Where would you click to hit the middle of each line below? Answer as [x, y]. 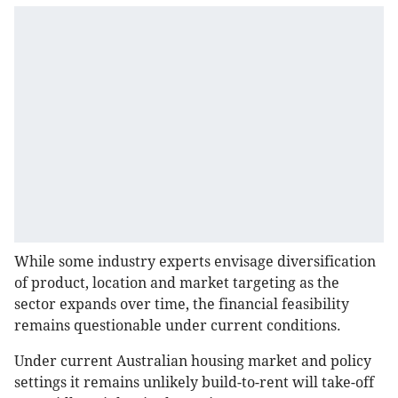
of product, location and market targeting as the [177, 283]
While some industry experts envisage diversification [195, 262]
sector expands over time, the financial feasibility [182, 305]
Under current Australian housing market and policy [193, 362]
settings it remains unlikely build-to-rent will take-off [194, 383]
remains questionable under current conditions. [178, 326]
